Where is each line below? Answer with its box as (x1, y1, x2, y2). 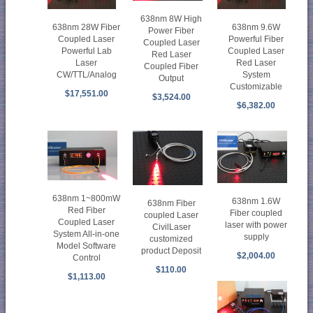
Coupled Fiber (144, 61, 199, 72)
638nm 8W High (140, 14, 203, 24)
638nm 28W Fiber (52, 22, 121, 33)
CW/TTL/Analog (56, 70, 117, 80)
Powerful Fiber (228, 34, 284, 45)
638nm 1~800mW (52, 194, 121, 204)
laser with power (225, 219, 288, 230)
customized (150, 234, 194, 245)
